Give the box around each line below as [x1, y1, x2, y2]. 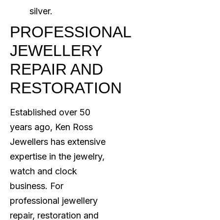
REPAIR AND [10, 60, 103, 79]
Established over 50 [10, 107, 90, 118]
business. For [10, 181, 63, 192]
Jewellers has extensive [10, 137, 106, 147]
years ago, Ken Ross [10, 122, 93, 133]
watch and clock [10, 166, 77, 177]
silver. [29, 6, 53, 17]
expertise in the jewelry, [10, 151, 105, 162]
